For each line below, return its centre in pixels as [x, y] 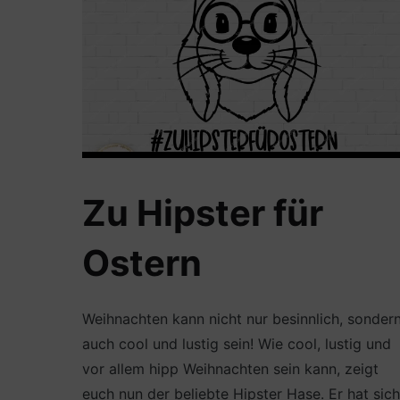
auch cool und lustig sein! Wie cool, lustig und [237, 343]
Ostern [142, 262]
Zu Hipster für [203, 212]
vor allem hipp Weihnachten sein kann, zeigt [230, 368]
